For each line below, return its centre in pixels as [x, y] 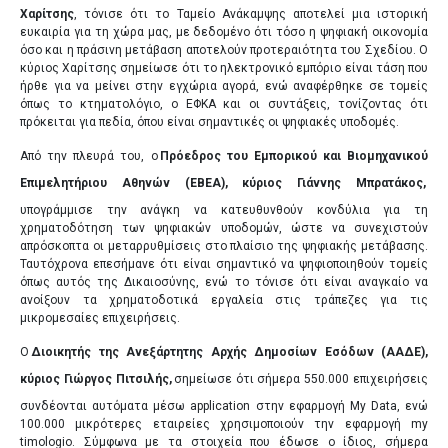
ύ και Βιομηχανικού [368, 155]
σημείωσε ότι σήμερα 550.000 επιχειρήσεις [301, 378]
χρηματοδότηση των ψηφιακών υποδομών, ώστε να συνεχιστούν [224, 227]
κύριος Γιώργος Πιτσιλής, [96, 378]
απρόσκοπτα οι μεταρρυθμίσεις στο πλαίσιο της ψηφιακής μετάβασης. [224, 245]
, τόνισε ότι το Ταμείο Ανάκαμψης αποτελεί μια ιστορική [251, 13]
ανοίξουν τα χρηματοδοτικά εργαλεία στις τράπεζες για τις [224, 299]
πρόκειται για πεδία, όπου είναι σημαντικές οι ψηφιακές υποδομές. [209, 121]
